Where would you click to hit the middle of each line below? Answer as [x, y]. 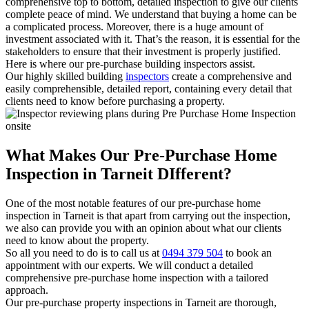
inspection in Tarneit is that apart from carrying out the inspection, [148, 216]
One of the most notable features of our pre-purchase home [133, 203]
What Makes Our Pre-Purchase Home [141, 156]
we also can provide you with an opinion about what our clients [143, 228]
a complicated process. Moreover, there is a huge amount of [134, 27]
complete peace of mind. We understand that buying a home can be [151, 14]
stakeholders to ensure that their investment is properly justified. [143, 52]
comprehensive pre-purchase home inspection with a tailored [137, 278]
